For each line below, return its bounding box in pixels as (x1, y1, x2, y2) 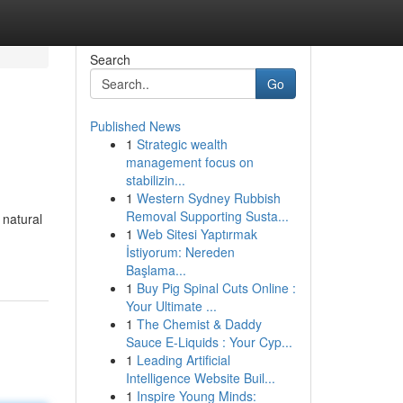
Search (89, 50, 130, 68)
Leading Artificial (136, 351, 230, 369)
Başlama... (125, 261, 186, 279)
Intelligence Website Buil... (125, 369, 275, 387)
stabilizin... (125, 171, 185, 189)
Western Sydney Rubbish (136, 189, 281, 207)
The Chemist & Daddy (136, 315, 262, 333)
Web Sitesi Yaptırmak (136, 225, 257, 243)
